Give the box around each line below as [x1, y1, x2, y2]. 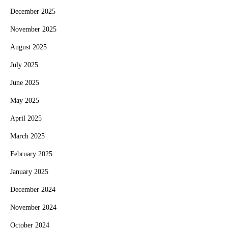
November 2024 [10, 204, 56, 211]
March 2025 [10, 132, 45, 140]
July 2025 [10, 61, 38, 69]
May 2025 [10, 97, 39, 104]
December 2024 [10, 186, 55, 193]
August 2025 [10, 43, 47, 51]
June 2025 [10, 79, 39, 87]
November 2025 [10, 25, 56, 33]
